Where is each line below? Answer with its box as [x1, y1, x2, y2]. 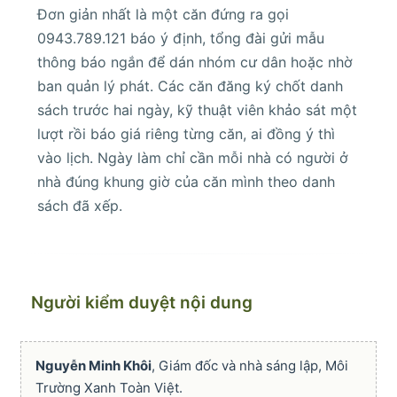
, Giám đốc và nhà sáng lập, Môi [152, 357, 348, 375]
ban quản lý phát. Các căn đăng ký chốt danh [37, 77, 343, 96]
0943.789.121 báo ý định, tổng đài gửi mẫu [37, 29, 324, 48]
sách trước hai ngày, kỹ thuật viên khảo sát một [37, 101, 357, 120]
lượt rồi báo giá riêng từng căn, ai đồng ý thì [37, 125, 335, 144]
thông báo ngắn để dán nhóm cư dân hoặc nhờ [37, 53, 353, 72]
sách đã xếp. [37, 197, 122, 215]
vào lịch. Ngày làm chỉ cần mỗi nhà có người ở [37, 149, 348, 167]
